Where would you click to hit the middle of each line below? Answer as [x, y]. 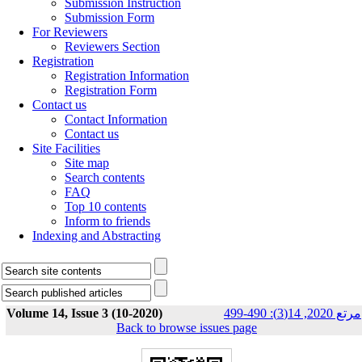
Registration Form [111, 90]
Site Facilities [66, 148]
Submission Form [109, 17]
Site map [87, 163]
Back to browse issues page [187, 328]
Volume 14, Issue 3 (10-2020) [84, 313]
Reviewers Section [112, 46]
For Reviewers [70, 32]
